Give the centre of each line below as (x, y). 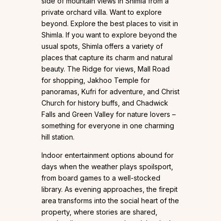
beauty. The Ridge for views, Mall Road (106, 69)
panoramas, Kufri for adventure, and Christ (110, 91)
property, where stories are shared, (99, 212)
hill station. (58, 137)
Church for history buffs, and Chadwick (105, 103)
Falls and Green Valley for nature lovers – (109, 114)
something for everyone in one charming (108, 125)
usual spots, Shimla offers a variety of (102, 46)
